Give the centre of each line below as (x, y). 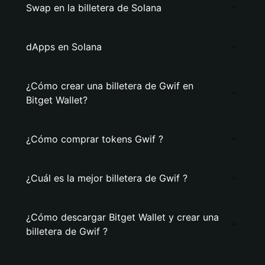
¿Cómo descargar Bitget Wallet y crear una (122, 217)
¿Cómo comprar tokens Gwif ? (95, 139)
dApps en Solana (64, 47)
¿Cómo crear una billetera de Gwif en (110, 86)
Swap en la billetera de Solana (94, 8)
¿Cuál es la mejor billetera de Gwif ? (107, 178)
